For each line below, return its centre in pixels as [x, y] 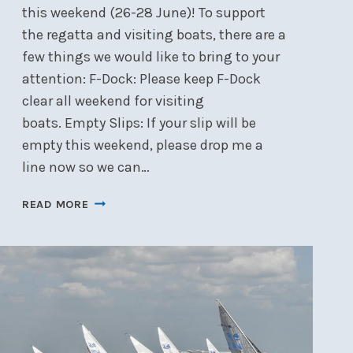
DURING [110, 255]
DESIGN [109, 310]
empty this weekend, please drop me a [142, 145]
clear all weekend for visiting [113, 101]
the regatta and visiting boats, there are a [154, 35]
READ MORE [55, 205]
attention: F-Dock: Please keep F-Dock [141, 79]
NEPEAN [110, 273]
